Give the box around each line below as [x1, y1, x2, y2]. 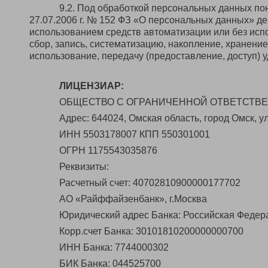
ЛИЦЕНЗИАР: [59, 81, 124, 91]
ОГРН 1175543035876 [59, 145, 157, 156]
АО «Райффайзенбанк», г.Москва [59, 194, 207, 204]
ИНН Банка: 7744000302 [59, 242, 169, 252]
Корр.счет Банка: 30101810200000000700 [59, 226, 243, 236]
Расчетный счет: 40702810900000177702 [59, 178, 240, 188]
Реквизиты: [59, 162, 109, 172]
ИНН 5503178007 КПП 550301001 [59, 129, 210, 139]
